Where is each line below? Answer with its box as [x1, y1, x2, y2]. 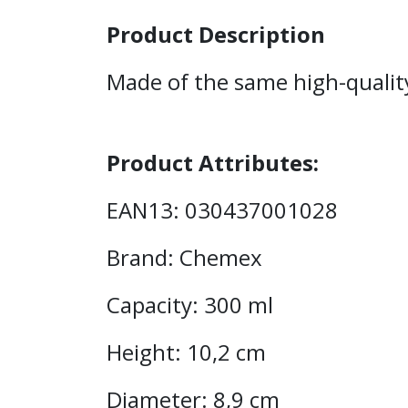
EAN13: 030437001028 [107, 195, 343, 225]
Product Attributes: [107, 148, 319, 178]
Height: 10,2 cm [107, 337, 271, 367]
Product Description [107, 19, 331, 49]
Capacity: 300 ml [107, 290, 279, 320]
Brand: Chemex [107, 242, 268, 272]
